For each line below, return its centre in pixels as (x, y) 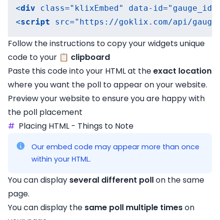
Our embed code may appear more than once (115, 147)
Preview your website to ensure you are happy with (106, 98)
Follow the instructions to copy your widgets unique (106, 43)
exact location (182, 71)
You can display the (46, 207)
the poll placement (45, 112)
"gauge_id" (192, 8)
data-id (146, 8)
